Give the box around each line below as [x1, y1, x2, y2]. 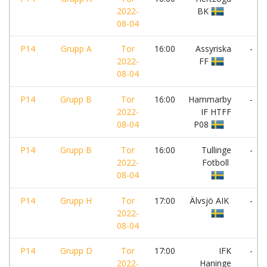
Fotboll [202, 157, 231, 168]
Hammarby [188, 94, 231, 105]
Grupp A [60, 43, 92, 54]
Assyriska [195, 43, 231, 54]
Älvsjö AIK [190, 195, 231, 206]
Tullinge [201, 144, 231, 156]
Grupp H [60, 195, 92, 206]
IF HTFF [201, 106, 231, 117]
